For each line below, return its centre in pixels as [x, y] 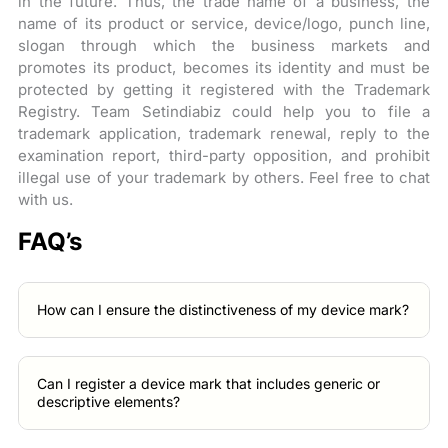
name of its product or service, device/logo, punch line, [224, 23]
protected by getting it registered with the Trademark [224, 89]
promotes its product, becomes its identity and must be [224, 67]
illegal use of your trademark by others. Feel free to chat [224, 177]
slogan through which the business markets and [224, 45]
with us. [46, 199]
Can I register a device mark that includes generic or [209, 383]
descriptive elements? [109, 401]
